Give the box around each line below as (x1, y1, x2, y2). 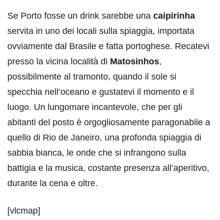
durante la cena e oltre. (7, 178, 98, 188)
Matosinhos (110, 56, 159, 66)
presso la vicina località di (7, 56, 110, 66)
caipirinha (153, 11, 195, 21)
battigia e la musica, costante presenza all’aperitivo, (7, 163, 209, 173)
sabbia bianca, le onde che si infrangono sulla (7, 148, 186, 158)
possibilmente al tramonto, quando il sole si (7, 72, 176, 82)
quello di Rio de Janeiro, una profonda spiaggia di (7, 133, 201, 142)
